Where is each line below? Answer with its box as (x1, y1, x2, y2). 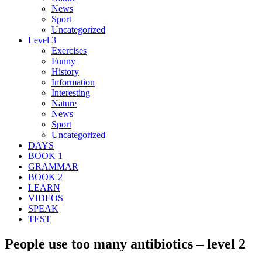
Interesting (51, 87, 90, 98)
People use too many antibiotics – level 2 (5, 236, 246, 251)
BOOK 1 (28, 150, 63, 161)
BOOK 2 (28, 171, 63, 182)
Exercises (51, 45, 87, 56)
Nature (51, 98, 77, 108)
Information (51, 77, 95, 87)
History (51, 66, 79, 77)
